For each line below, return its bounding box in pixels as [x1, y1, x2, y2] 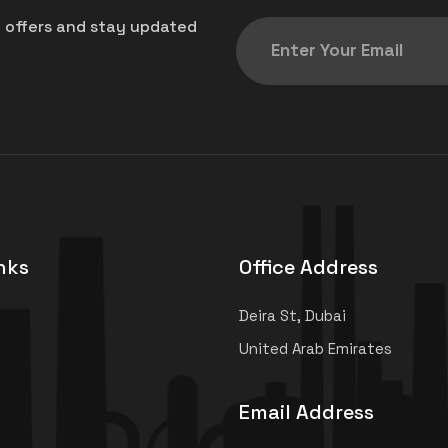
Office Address [239, 253, 378, 280]
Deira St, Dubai [239, 305, 346, 325]
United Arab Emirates [239, 338, 392, 358]
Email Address [239, 398, 374, 425]
